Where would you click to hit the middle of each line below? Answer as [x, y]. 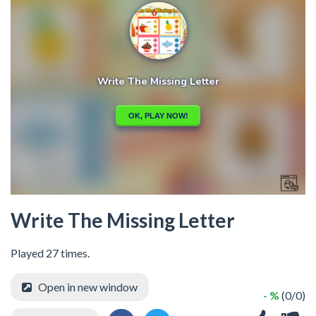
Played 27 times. [50, 253]
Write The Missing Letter [123, 220]
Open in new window [88, 286]
